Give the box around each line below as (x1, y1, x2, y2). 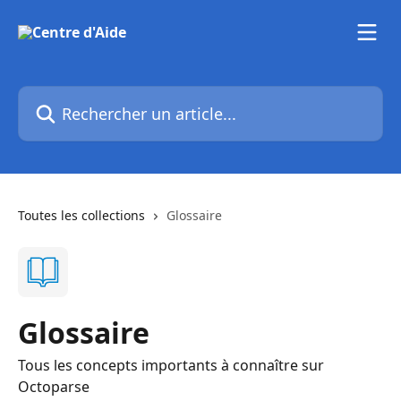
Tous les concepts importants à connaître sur (18, 355, 324, 375)
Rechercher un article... (17, 86, 173, 106)
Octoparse (18, 377, 90, 397)
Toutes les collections (18, 207, 145, 224)
